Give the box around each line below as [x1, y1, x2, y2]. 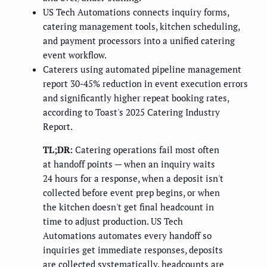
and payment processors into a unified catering [43, 35, 235, 47]
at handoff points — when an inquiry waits [43, 158, 215, 170]
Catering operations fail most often [73, 144, 219, 156]
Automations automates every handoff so [43, 229, 212, 242]
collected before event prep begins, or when [43, 187, 220, 199]
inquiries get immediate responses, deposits [43, 244, 223, 256]
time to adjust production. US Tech [43, 215, 183, 228]
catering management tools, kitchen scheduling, [43, 20, 240, 33]
